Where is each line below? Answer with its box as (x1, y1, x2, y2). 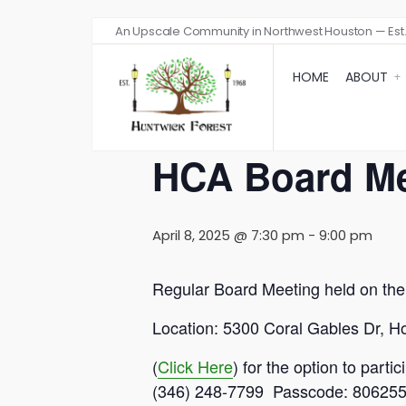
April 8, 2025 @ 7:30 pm (152, 226, 304, 245)
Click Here (158, 354, 233, 378)
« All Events (152, 37, 234, 58)
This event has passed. (152, 99, 307, 118)
